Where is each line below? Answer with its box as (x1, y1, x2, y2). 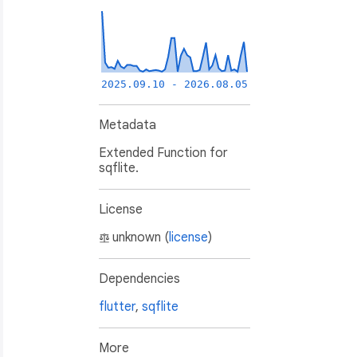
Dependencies (99, 271, 180, 288)
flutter (99, 299, 135, 316)
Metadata (99, 117, 156, 134)
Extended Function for (99, 145, 228, 162)
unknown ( (112, 229, 169, 246)
